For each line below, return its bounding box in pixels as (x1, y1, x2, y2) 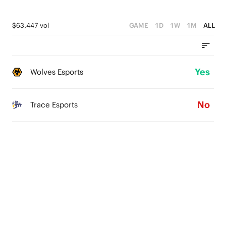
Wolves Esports (30, 67, 83, 77)
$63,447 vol (12, 21, 49, 30)
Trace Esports (30, 100, 78, 109)
